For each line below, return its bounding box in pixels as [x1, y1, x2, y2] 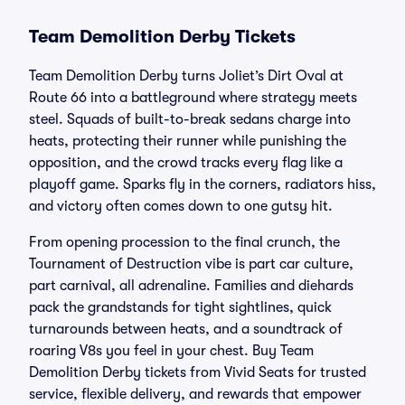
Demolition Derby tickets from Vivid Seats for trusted [29, 364, 366, 381]
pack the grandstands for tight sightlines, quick [29, 299, 332, 316]
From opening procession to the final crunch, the [29, 234, 340, 250]
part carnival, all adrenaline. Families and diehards [29, 278, 353, 294]
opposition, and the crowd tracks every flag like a [29, 155, 343, 171]
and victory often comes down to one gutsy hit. [29, 198, 333, 214]
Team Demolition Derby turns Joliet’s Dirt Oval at [29, 68, 344, 84]
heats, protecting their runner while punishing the [29, 133, 346, 149]
